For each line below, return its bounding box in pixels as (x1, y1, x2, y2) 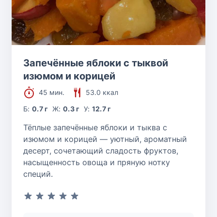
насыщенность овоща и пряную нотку (23, 157, 170, 168)
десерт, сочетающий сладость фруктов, (23, 146, 178, 156)
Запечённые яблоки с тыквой (23, 57, 168, 69)
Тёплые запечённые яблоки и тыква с (23, 123, 167, 133)
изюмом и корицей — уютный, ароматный (23, 134, 187, 144)
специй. (23, 169, 53, 179)
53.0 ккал (86, 88, 118, 97)
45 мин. (39, 88, 64, 97)
